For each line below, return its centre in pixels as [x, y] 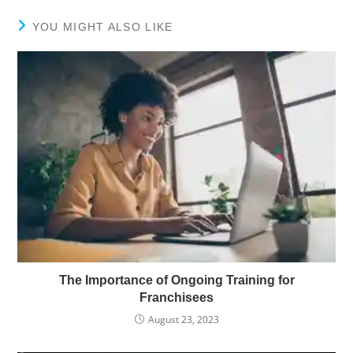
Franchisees [176, 298]
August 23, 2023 [183, 320]
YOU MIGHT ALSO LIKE [102, 26]
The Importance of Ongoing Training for [176, 281]
